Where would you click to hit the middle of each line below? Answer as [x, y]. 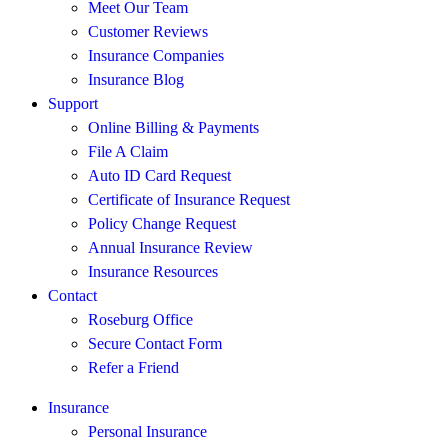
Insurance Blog [136, 79]
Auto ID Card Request [159, 175]
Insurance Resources [153, 271]
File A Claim [128, 151]
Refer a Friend [133, 367]
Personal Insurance [147, 431]
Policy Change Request [162, 223]
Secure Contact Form [155, 343]
